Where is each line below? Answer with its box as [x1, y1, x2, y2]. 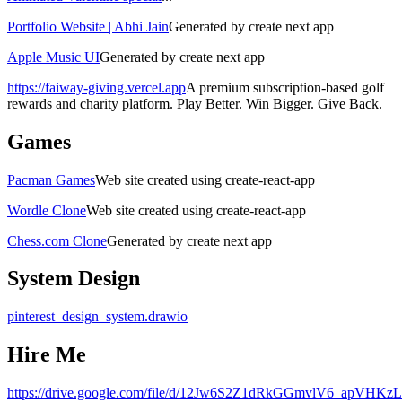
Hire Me [7, 343, 86, 367]
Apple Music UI [7, 48, 100, 65]
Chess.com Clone [7, 232, 107, 249]
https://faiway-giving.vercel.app [7, 79, 186, 95]
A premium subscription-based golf [186, 79, 384, 95]
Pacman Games [7, 171, 95, 188]
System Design [7, 267, 140, 291]
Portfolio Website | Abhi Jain [7, 18, 169, 34]
